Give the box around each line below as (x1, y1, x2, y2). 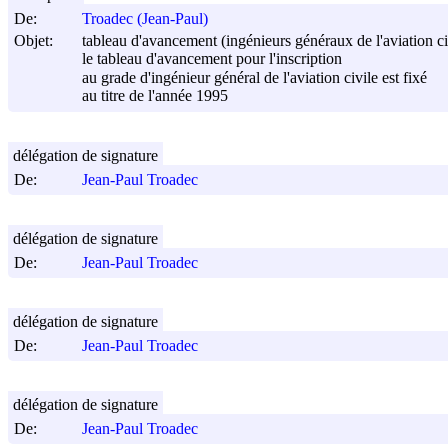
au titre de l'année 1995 (82, 87, 228, 105)
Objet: (14, 31, 53, 49)
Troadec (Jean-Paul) (82, 10, 208, 28)
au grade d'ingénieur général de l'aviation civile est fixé (82, 68, 427, 86)
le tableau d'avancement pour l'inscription (82, 50, 342, 68)
